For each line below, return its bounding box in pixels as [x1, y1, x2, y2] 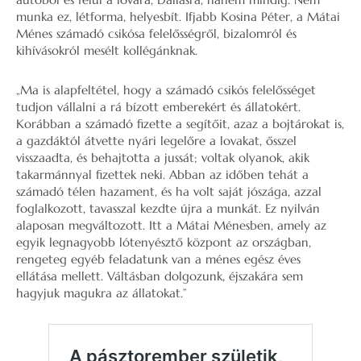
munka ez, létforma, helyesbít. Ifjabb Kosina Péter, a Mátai [16, 9, 340, 24]
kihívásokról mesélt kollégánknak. [16, 43, 197, 58]
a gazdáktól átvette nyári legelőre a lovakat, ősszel [16, 133, 297, 148]
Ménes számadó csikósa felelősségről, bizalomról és [16, 26, 297, 41]
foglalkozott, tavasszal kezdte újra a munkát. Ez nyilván [16, 201, 320, 216]
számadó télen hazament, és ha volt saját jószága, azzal [16, 184, 322, 199]
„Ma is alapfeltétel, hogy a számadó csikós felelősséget [16, 82, 316, 98]
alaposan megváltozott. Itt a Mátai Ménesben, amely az [16, 218, 326, 233]
